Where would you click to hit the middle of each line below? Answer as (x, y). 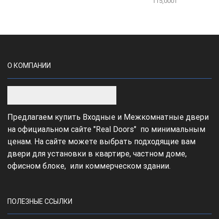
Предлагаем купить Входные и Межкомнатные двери (108, 117)
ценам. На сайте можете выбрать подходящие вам (101, 141)
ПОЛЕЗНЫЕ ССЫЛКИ (40, 201)
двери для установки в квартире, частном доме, (97, 153)
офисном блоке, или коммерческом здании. (89, 166)
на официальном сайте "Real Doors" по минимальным (106, 129)
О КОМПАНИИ (29, 65)
